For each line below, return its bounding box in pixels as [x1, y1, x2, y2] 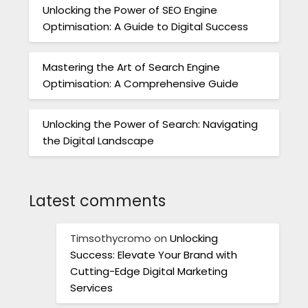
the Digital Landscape [43, 133, 155, 148]
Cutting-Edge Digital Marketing [70, 264, 228, 279]
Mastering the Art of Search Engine [43, 59, 221, 74]
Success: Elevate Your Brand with [70, 247, 238, 263]
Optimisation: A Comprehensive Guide [43, 76, 239, 91]
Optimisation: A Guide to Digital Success [43, 19, 249, 34]
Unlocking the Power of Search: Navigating [43, 116, 258, 131]
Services [70, 280, 113, 296]
